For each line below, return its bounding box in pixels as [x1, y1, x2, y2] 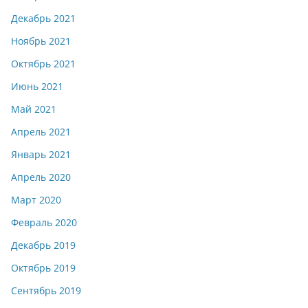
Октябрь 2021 [11, 56, 76, 70]
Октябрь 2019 [11, 261, 76, 274]
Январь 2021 [11, 147, 71, 161]
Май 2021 [11, 102, 56, 115]
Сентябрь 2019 [11, 283, 81, 297]
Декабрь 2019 [11, 238, 76, 252]
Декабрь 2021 [11, 11, 76, 25]
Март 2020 [11, 192, 61, 206]
